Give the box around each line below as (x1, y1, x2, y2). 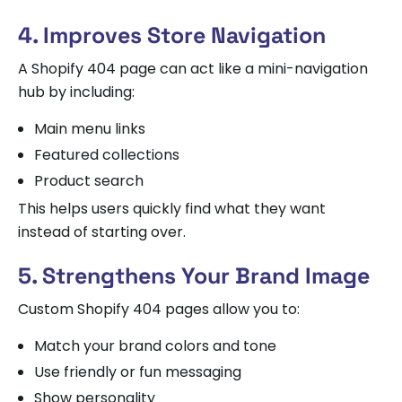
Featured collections (34, 144, 179, 165)
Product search (34, 170, 144, 191)
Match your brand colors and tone (34, 335, 276, 356)
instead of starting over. (18, 221, 186, 242)
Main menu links (34, 118, 145, 139)
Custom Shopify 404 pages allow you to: (18, 298, 300, 319)
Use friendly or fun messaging (34, 361, 241, 382)
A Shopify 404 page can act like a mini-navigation (18, 57, 368, 79)
